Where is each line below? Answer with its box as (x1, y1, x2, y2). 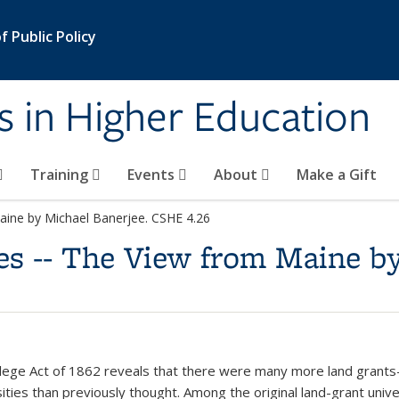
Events (127, 165, 178, 184)
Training (30, 165, 92, 184)
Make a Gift (297, 165, 377, 184)
